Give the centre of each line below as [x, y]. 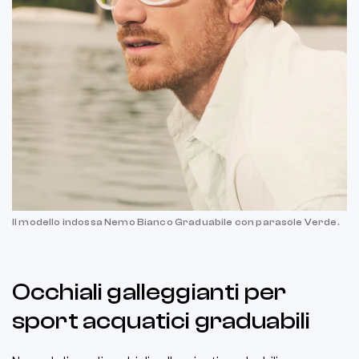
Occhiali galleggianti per [149, 292]
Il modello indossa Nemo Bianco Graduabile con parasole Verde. [176, 222]
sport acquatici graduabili [161, 321]
